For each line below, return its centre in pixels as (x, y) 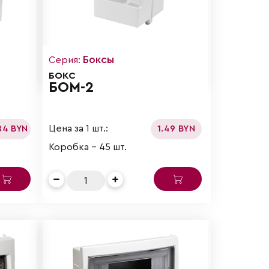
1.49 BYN (176, 128)
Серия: (66, 60)
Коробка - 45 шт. (88, 147)
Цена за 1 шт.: (79, 129)
